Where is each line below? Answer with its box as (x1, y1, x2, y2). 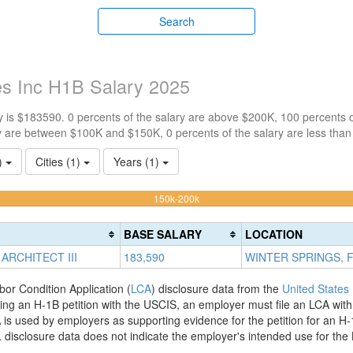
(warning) (199, 222, 240, 236)
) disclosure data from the (150, 281, 282, 296)
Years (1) (113, 154, 162, 169)
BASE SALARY (124, 226, 202, 242)
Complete (199, 206, 240, 220)
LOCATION (245, 226, 303, 242)
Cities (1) (35, 154, 84, 169)
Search (158, 13, 195, 29)
